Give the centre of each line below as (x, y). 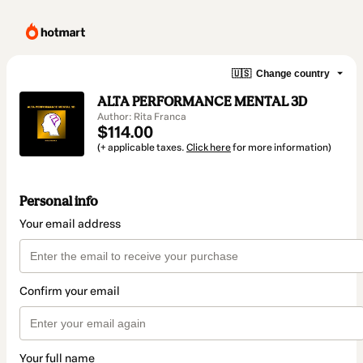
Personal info (59, 201)
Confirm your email (70, 292)
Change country (293, 73)
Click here (209, 147)
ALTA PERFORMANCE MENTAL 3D (202, 101)
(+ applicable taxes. (142, 147)
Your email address (70, 224)
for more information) (281, 147)
